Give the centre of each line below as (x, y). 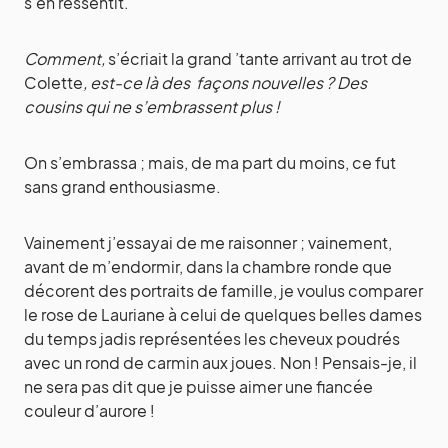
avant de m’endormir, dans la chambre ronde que (208, 267)
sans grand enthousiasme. (124, 187)
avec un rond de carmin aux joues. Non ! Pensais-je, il (220, 363)
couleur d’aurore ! (91, 411)
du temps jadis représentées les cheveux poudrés (212, 339)
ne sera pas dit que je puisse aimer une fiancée (198, 387)
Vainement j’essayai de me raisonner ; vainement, (208, 243)
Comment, (66, 59)
